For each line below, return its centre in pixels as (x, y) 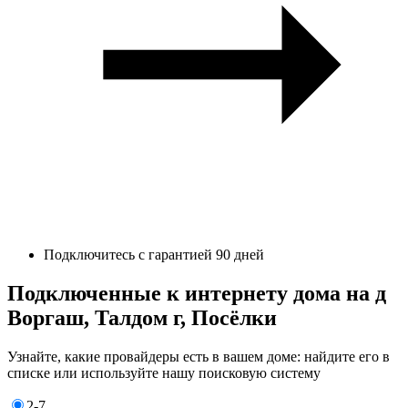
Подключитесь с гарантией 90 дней (154, 254)
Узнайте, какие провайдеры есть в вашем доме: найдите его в (199, 356)
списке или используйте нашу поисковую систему (164, 372)
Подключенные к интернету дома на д (197, 293)
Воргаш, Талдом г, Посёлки (142, 317)
